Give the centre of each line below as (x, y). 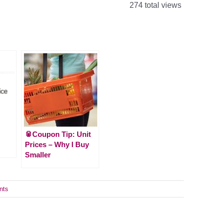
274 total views (154, 5)
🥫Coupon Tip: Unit (58, 134)
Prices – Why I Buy (57, 144)
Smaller (38, 154)
